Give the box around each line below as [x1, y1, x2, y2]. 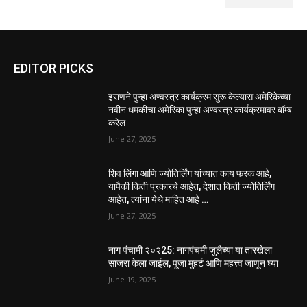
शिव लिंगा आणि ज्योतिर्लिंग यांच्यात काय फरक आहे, [108, 168, 272, 180]
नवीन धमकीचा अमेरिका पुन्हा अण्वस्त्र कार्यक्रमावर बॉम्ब [108, 104, 293, 116]
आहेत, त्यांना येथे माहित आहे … [108, 194, 209, 206]
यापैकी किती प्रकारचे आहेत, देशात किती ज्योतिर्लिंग [108, 181, 275, 193]
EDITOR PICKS [14, 61, 93, 76]
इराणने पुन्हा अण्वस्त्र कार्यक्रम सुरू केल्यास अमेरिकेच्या [108, 91, 291, 103]
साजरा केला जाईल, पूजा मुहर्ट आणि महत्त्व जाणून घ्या [108, 257, 279, 269]
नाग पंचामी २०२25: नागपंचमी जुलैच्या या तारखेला [108, 244, 273, 256]
